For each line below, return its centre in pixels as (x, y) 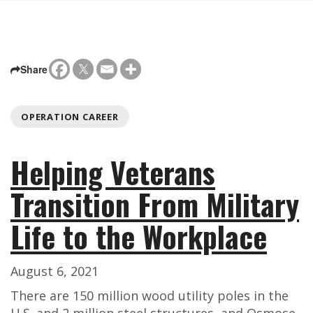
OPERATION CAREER (70, 117)
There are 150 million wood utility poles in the (150, 296)
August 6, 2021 (54, 271)
